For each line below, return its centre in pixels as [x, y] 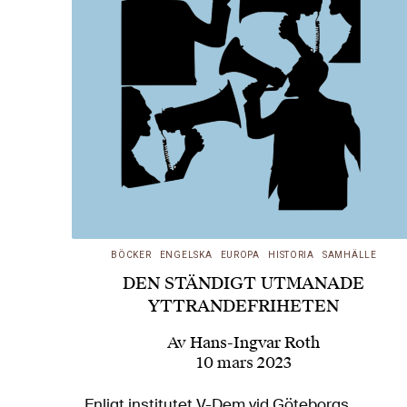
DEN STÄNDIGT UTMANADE [244, 283]
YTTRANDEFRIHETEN [244, 306]
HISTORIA [291, 255]
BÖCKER [131, 255]
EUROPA [240, 255]
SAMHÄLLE [350, 255]
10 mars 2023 [243, 363]
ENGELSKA [186, 255]
